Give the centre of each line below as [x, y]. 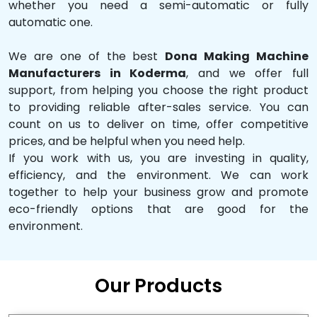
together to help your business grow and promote [158, 192]
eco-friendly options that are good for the [158, 209]
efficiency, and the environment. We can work [158, 175]
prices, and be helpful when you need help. [127, 141]
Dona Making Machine [237, 56]
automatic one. [51, 22]
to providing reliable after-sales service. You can [158, 107]
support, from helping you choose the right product [158, 90]
